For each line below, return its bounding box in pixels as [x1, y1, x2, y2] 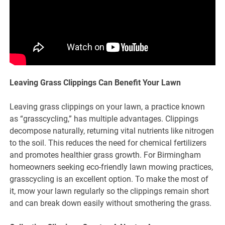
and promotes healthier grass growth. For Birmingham [10, 150, 201, 160]
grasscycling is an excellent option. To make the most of [10, 174, 209, 184]
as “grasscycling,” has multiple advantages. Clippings [10, 114, 199, 124]
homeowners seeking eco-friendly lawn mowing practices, [10, 162, 213, 172]
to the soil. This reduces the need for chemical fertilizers [10, 138, 207, 148]
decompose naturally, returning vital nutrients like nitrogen [10, 126, 214, 136]
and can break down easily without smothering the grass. [10, 198, 212, 208]
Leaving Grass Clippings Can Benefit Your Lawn [10, 77, 181, 87]
